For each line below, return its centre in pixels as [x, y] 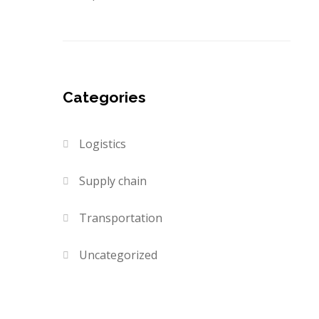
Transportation [121, 218]
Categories [104, 98]
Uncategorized [119, 255]
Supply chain [113, 181]
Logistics [103, 144]
